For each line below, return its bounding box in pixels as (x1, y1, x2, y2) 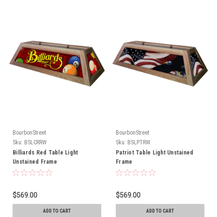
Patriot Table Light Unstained (116, 149, 194, 156)
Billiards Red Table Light (13, 149, 78, 156)
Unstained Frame (13, 158, 57, 166)
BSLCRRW (24, 139, 46, 146)
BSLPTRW (127, 139, 150, 146)
